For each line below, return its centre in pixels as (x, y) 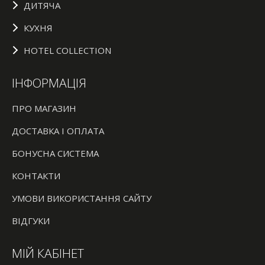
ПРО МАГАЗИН (44, 108)
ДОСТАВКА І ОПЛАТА (58, 130)
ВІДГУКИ (31, 220)
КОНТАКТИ (36, 175)
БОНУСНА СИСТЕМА (55, 153)
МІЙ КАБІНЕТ (48, 253)
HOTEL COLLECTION (67, 50)
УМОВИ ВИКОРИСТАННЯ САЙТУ (82, 198)
